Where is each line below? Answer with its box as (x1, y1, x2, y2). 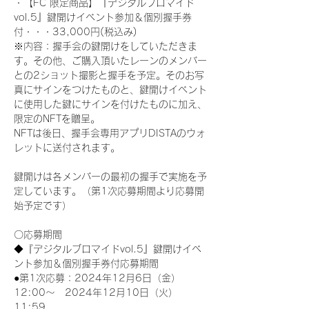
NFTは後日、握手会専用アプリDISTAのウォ (14, 128, 206, 138)
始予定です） (14, 201, 72, 210)
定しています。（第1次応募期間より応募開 (14, 186, 204, 196)
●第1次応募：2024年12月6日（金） (14, 273, 181, 283)
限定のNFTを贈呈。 (14, 114, 100, 123)
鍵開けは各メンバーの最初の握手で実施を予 (14, 172, 207, 181)
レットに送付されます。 (14, 143, 120, 152)
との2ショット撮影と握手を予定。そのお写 (14, 70, 204, 80)
